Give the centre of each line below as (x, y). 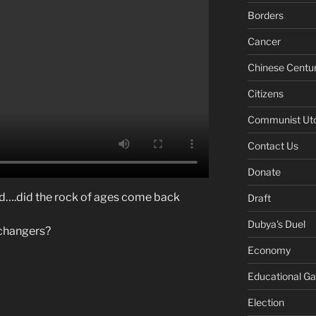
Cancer (264, 41)
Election (266, 302)
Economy (269, 250)
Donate (264, 171)
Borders (265, 15)
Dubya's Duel (276, 224)
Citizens (265, 93)
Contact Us (273, 145)
